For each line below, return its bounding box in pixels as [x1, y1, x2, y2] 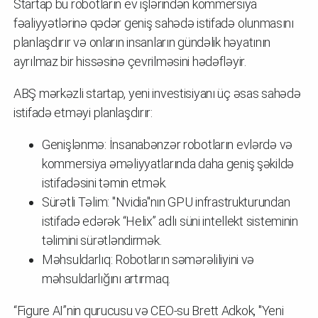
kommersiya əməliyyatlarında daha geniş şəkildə [42, 155, 295, 171]
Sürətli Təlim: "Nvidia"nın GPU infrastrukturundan [42, 194, 290, 209]
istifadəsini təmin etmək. [42, 175, 167, 190]
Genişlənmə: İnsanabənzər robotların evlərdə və [42, 136, 293, 152]
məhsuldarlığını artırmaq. [42, 270, 170, 286]
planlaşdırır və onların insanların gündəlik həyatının [13, 34, 271, 50]
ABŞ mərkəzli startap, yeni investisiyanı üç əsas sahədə [13, 85, 301, 101]
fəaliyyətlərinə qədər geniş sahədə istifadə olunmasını [13, 15, 294, 31]
